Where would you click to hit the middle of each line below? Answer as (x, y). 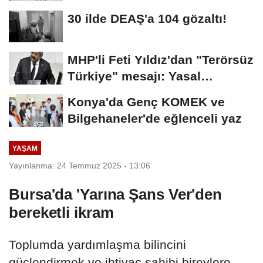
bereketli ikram (61, 212)
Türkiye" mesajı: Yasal (134, 76)
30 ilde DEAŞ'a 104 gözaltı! (147, 18)
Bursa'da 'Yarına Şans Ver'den (116, 194)
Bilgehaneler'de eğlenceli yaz (155, 119)
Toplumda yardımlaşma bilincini (97, 244)
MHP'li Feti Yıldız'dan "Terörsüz (161, 60)
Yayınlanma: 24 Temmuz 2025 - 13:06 (80, 165)
